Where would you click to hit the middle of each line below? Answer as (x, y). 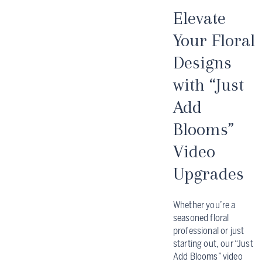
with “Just (208, 85)
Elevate (199, 18)
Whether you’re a (204, 205)
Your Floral (214, 40)
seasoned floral (201, 218)
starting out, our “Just (213, 244)
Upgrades (208, 174)
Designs (202, 63)
